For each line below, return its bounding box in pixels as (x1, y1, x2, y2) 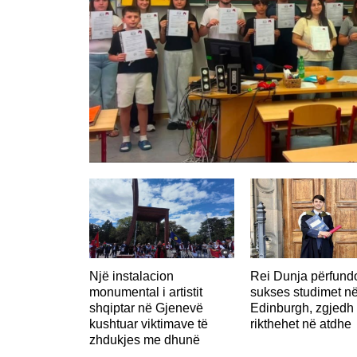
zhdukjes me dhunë (89, 332, 200, 347)
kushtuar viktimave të (89, 316, 208, 331)
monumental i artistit (89, 284, 202, 299)
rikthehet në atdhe (249, 316, 351, 331)
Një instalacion (89, 269, 174, 283)
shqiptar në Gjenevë (89, 300, 203, 315)
